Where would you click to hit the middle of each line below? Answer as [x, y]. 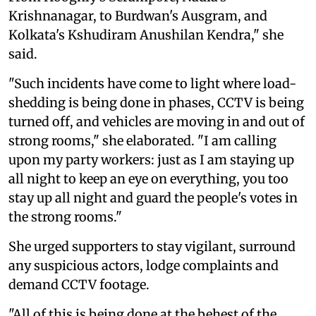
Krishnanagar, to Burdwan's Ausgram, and [138, 16]
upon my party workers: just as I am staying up [151, 159]
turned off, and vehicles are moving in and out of [157, 121]
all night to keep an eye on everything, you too [148, 178]
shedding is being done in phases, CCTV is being [156, 102]
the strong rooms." [65, 217]
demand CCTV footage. [79, 284]
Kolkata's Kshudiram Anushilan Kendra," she [146, 35]
